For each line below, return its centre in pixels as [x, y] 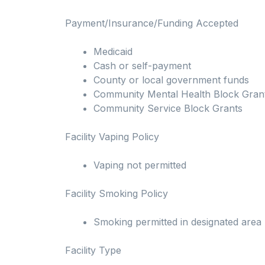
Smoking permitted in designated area [177, 222]
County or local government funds [171, 80]
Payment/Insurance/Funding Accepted [152, 23]
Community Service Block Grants [168, 109]
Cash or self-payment [142, 66]
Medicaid [113, 52]
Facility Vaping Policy [112, 137]
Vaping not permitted [140, 165]
